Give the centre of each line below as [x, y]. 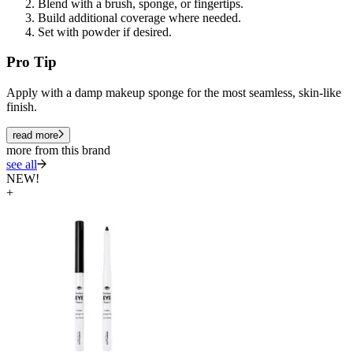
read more [35, 136]
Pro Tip [32, 62]
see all [22, 165]
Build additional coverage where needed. [139, 17]
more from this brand [58, 150]
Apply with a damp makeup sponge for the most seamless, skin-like [174, 93]
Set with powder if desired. [105, 32]
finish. [22, 107]
